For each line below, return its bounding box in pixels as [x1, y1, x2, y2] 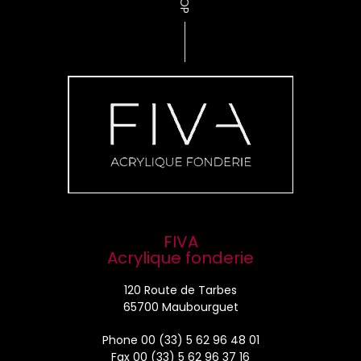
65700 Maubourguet [122, 299, 239, 315]
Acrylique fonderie [107, 247, 254, 269]
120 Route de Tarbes [124, 282, 237, 298]
